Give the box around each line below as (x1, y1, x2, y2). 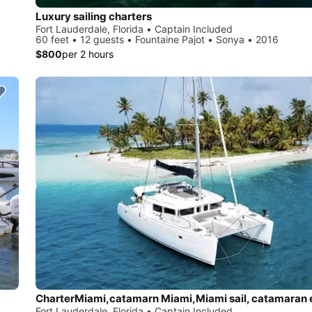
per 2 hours (62, 47, 114, 60)
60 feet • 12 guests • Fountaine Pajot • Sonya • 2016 (36, 33, 279, 45)
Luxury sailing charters (36, 9, 152, 23)
